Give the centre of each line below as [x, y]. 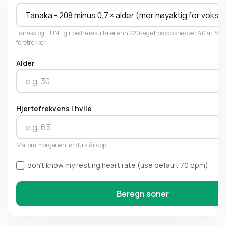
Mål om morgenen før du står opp [61, 145]
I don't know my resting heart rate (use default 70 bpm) [116, 165]
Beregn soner [143, 194]
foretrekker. [32, 43]
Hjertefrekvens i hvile [54, 109]
